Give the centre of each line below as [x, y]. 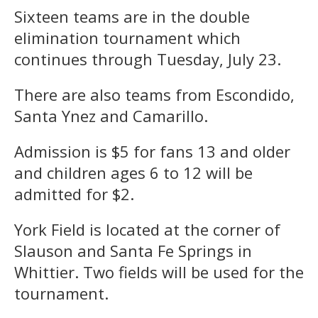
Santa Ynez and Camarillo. [111, 115]
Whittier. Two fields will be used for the [159, 272]
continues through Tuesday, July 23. [148, 59]
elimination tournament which [127, 37]
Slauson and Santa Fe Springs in [133, 250]
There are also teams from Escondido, [154, 94]
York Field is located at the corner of [147, 229]
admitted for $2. [74, 193]
